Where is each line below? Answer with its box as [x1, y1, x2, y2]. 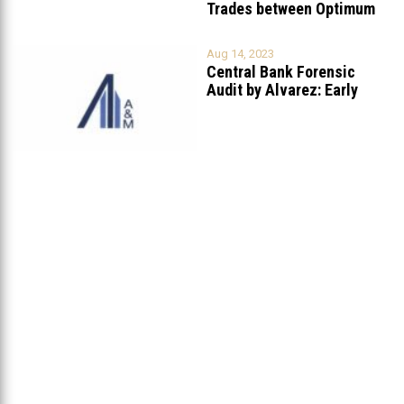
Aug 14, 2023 [207, 46, 274, 60]
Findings [207, 97, 268, 117]
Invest [207, 16, 249, 36]
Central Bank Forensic [207, 61, 355, 81]
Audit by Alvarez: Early [207, 79, 358, 99]
